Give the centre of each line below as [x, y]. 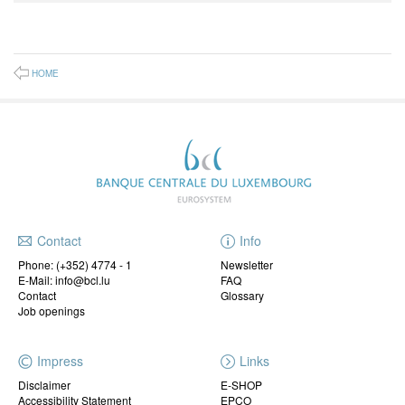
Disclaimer [44, 385]
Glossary [242, 295]
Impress [60, 361]
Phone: [37, 264]
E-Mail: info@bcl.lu [64, 280]
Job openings [52, 311]
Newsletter [247, 264]
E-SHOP [241, 385]
